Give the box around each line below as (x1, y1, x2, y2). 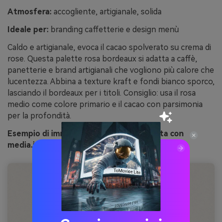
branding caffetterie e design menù (49, 25, 179, 35)
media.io (7, 140, 40, 150)
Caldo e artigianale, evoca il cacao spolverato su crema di (7, 42, 211, 52)
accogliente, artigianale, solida (52, 7, 162, 17)
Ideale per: (7, 25, 49, 35)
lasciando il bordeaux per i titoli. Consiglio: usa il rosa (7, 88, 196, 98)
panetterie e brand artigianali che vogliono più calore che (7, 65, 214, 75)
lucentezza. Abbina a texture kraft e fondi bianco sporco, (7, 76, 215, 86)
